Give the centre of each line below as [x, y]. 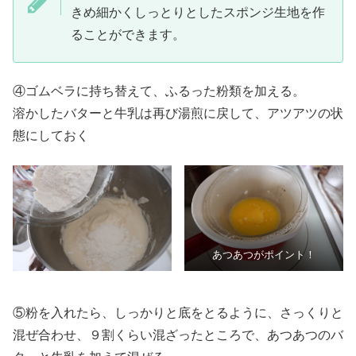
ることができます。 [128, 34]
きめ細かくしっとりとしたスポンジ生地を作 [198, 12]
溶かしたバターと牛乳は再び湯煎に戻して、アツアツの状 [178, 114]
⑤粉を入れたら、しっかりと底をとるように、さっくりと [178, 312]
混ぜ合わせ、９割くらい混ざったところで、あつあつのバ [178, 335]
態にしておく [51, 136]
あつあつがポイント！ [264, 255]
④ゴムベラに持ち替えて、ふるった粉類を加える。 [159, 91]
